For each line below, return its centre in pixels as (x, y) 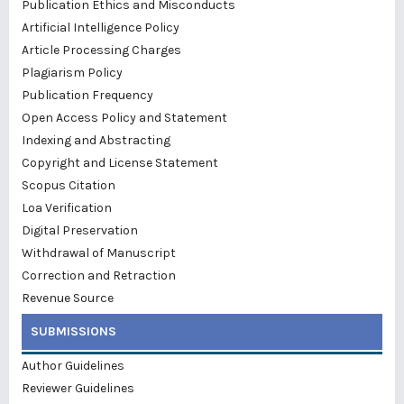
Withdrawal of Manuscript (99, 252)
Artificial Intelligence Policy (101, 27)
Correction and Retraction (99, 275)
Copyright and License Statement (120, 162)
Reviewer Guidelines (78, 388)
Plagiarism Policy (72, 72)
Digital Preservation (80, 230)
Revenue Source (68, 298)
